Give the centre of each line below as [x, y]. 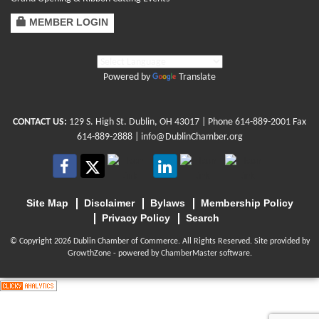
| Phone [217, 122]
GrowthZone [89, 253]
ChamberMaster [189, 253]
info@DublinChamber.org [192, 137]
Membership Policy [247, 203]
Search [203, 218]
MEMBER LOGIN [69, 22]
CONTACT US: [40, 122]
